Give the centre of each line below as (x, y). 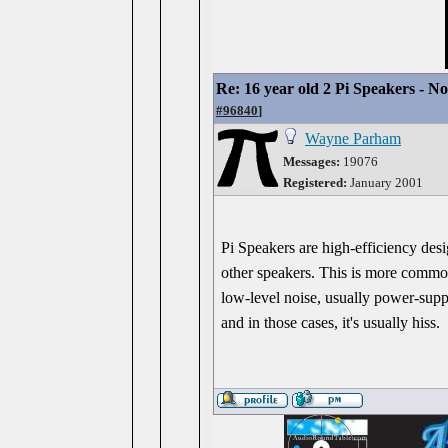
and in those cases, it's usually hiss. (331, 322)
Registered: (315, 182)
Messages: (311, 161)
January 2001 (385, 182)
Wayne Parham (353, 138)
